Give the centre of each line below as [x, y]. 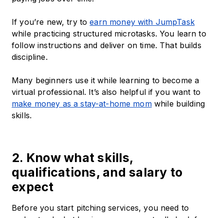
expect [33, 187]
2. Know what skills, [72, 158]
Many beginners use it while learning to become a [106, 81]
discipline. [31, 57]
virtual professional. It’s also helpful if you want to [106, 92]
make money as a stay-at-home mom [82, 104]
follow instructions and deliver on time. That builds [107, 45]
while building [178, 104]
